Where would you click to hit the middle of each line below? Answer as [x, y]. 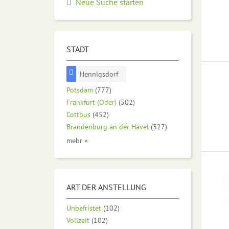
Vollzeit [78, 220]
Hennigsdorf [99, 74]
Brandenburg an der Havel [108, 126]
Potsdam [80, 89]
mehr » [77, 140]
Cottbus [78, 114]
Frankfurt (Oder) [91, 102]
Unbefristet [84, 208]
